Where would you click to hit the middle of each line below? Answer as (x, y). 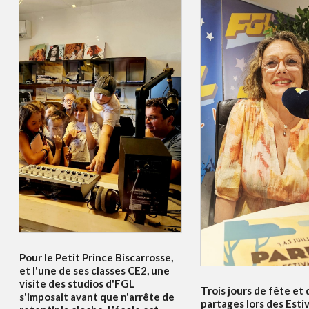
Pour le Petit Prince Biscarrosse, (96, 258)
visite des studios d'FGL (77, 284)
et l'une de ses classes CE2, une (94, 271)
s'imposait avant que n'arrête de (97, 297)
